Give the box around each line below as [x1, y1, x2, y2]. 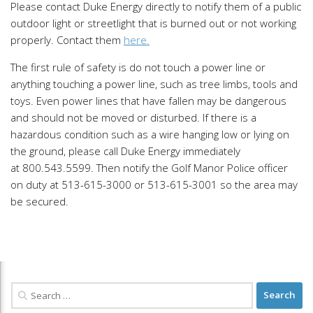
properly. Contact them [10, 32, 124, 47]
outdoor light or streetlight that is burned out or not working [10, 15, 296, 30]
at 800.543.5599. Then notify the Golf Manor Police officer [10, 160, 288, 175]
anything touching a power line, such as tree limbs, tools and [10, 76, 298, 91]
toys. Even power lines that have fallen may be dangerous [10, 93, 286, 108]
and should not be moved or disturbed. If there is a [10, 110, 256, 124]
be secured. [10, 194, 68, 208]
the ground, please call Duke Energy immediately [10, 143, 240, 158]
